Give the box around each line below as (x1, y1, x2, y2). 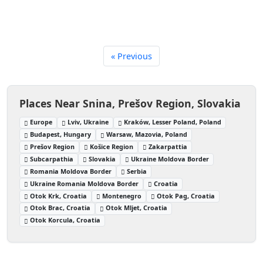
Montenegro (102, 191, 142, 200)
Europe (30, 117, 53, 127)
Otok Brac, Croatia (30, 203, 91, 213)
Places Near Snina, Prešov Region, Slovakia (19, 96, 241, 110)
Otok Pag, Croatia (157, 191, 215, 200)
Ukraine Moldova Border (131, 154, 210, 163)
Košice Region (90, 142, 134, 151)
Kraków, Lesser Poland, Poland (124, 117, 222, 127)
